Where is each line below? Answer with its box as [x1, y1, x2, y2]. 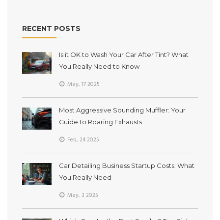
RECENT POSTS [22, 24, 81, 33]
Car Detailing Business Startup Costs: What [59, 161, 194, 169]
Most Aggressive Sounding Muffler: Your [59, 106, 186, 114]
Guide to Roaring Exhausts [59, 117, 142, 126]
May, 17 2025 [66, 79, 100, 89]
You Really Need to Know [59, 62, 139, 70]
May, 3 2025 [66, 190, 98, 200]
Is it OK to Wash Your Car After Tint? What [59, 50, 189, 58]
